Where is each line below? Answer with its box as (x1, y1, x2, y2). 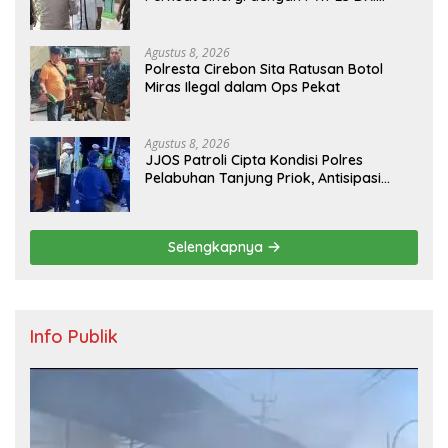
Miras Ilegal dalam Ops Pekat (145, 78, 340, 97)
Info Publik (30, 325, 118, 349)
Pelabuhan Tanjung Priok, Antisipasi (145, 169, 381, 188)
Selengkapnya (167, 238, 267, 257)
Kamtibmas (145, 205, 222, 224)
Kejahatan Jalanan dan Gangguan (145, 187, 376, 206)
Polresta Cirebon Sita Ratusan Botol (145, 60, 383, 79)
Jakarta (145, 5, 199, 24)
